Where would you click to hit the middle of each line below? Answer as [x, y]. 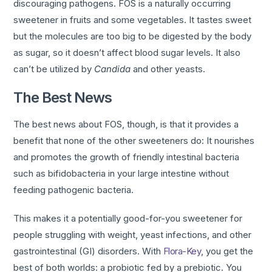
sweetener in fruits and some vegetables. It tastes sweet [133, 20]
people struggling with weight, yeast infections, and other [133, 235]
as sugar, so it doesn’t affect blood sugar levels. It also [127, 53]
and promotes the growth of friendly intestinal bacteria [127, 157]
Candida [113, 69]
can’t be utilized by [54, 69]
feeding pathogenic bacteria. [74, 190]
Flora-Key [181, 251]
